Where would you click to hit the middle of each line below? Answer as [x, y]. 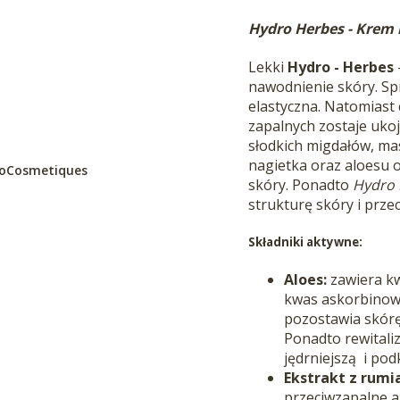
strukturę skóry [303, 204]
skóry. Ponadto [301, 184]
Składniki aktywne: [306, 242]
